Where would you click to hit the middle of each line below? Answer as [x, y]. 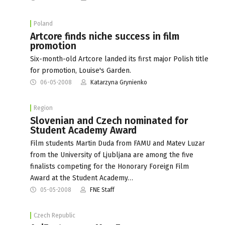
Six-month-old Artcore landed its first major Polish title [119, 59]
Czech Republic [54, 215]
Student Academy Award [83, 130]
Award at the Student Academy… [82, 178]
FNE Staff [102, 190]
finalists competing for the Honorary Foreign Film [109, 166]
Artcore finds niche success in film [105, 36]
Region [43, 108]
